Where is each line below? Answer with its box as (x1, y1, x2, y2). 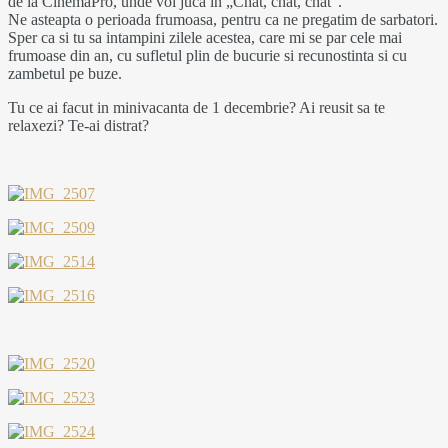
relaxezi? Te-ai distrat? (8, 116, 149, 134)
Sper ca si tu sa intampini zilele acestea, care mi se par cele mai (8, 28, 402, 46)
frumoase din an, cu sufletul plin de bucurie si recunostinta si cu (8, 46, 407, 64)
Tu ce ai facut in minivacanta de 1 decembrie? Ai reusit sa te (8, 98, 385, 116)
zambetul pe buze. (8, 64, 122, 82)
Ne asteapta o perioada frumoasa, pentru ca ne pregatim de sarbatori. (8, 10, 438, 28)
